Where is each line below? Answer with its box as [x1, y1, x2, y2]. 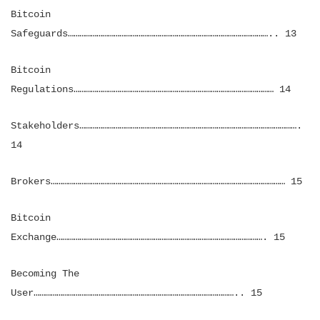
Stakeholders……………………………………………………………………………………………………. [11, 120, 302, 131]
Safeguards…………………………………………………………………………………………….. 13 [11, 28, 296, 39]
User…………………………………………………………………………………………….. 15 [11, 287, 262, 299]
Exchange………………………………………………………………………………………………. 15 [11, 231, 285, 243]
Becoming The [11, 268, 79, 279]
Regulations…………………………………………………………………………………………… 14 [11, 84, 291, 95]
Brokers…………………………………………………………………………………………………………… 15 [11, 176, 302, 187]
